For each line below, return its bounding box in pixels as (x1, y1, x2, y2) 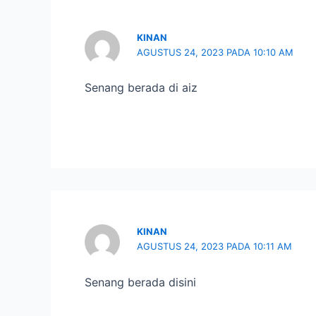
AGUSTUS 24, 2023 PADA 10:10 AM (137, 47, 294, 59)
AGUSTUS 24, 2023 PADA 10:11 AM (137, 241, 293, 253)
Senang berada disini (85, 274, 196, 289)
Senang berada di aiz (85, 80, 197, 95)
